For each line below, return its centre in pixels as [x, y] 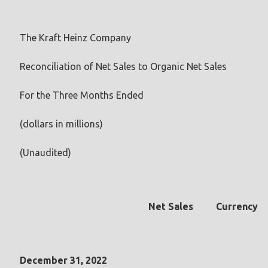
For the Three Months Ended [82, 95]
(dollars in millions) [61, 124]
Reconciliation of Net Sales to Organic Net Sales [123, 66]
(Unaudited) [45, 152]
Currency [237, 206]
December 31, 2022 [63, 260]
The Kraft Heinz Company [75, 37]
